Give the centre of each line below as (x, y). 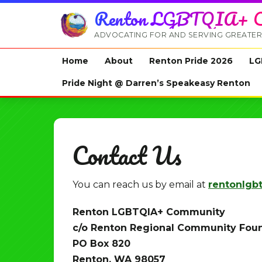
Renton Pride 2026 (191, 61)
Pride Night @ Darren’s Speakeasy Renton (156, 83)
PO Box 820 (101, 244)
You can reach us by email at (140, 185)
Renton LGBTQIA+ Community (149, 212)
